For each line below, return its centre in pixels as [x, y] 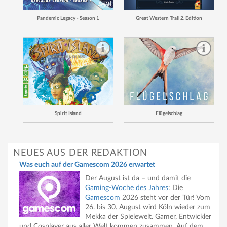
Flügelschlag [169, 113]
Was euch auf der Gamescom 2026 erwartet [87, 164]
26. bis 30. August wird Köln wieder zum [148, 207]
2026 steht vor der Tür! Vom [165, 197]
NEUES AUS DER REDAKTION [80, 153]
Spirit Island [68, 113]
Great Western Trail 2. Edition [169, 18]
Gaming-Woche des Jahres [127, 188]
